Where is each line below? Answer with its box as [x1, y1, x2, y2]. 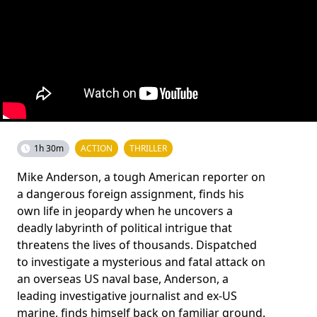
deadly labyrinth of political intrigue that [17, 219, 232, 236]
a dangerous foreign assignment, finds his [17, 185, 244, 202]
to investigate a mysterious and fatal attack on [17, 253, 265, 270]
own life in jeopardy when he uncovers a [17, 202, 233, 219]
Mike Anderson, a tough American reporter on [17, 168, 265, 185]
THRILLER [129, 142, 167, 154]
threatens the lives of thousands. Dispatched [17, 236, 257, 253]
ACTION [81, 142, 113, 154]
